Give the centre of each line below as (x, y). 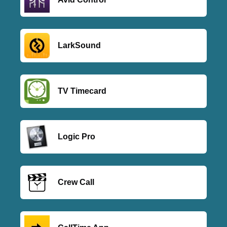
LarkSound (79, 45)
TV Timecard (82, 91)
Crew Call (76, 182)
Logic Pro (77, 137)
